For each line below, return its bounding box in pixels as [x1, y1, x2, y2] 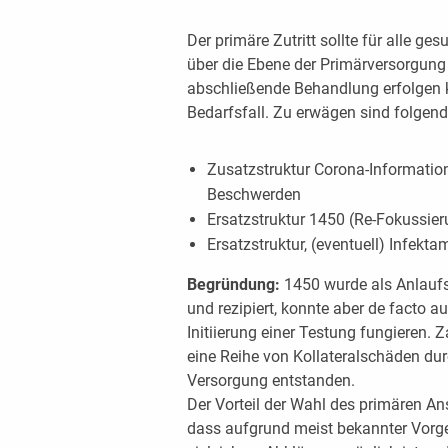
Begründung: [186, 274, 284, 294]
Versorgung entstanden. [186, 370, 355, 390]
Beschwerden [206, 184, 301, 204]
